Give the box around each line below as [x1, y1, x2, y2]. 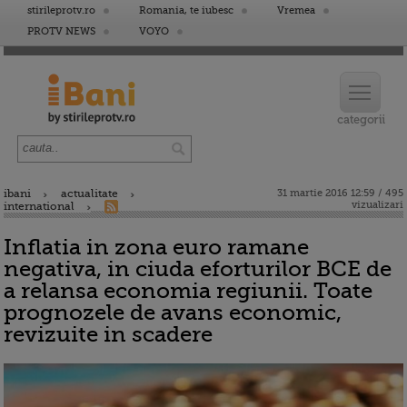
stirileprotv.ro [27, 5, 95, 16]
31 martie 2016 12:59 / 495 [277, 187, 403, 199]
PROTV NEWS [27, 25, 95, 37]
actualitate [61, 187, 118, 200]
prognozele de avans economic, [4, 300, 342, 325]
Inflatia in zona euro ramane [4, 234, 309, 260]
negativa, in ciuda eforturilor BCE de [4, 256, 392, 282]
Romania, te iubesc [139, 5, 233, 16]
